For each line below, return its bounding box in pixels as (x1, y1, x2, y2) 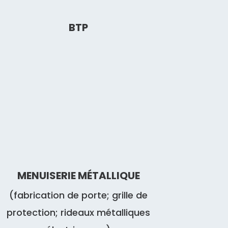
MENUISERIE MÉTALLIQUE (17, 168, 140, 183)
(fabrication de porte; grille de (9, 189, 148, 202)
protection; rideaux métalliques (7, 206, 151, 219)
